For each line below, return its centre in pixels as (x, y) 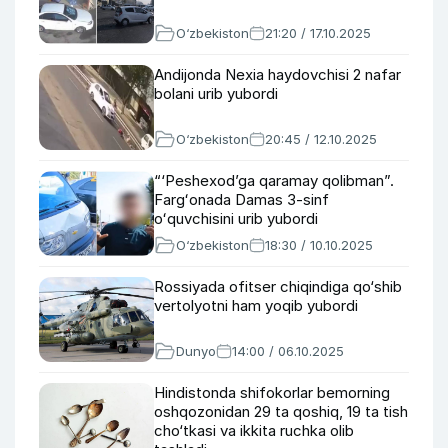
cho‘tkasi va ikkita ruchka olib (254, 430)
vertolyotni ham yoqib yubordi (256, 305)
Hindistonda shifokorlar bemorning (272, 392)
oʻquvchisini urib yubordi (236, 218)
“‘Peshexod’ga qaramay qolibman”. (274, 180)
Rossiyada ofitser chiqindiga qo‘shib (278, 286)
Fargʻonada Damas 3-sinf (241, 199)
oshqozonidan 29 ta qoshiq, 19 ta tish (281, 411)
